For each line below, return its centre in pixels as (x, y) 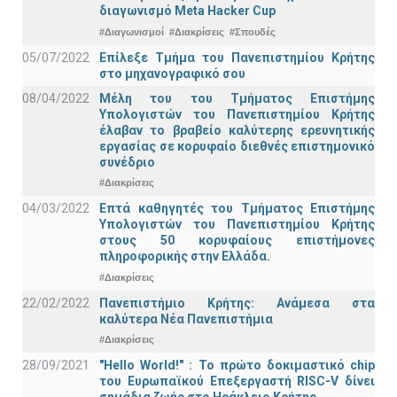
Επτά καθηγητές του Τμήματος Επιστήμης (237, 209)
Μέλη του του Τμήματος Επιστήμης (237, 98)
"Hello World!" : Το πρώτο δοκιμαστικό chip (237, 366)
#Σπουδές (253, 31)
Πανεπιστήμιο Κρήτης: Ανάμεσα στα (237, 303)
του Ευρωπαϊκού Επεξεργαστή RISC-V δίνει (237, 381)
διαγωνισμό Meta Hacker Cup (187, 11)
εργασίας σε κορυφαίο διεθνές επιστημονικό (237, 146)
